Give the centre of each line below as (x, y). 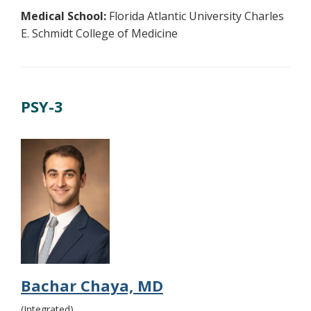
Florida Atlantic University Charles (195, 16)
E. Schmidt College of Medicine (99, 34)
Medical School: (64, 16)
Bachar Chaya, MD (92, 285)
